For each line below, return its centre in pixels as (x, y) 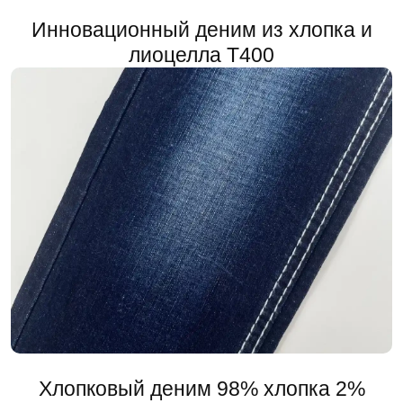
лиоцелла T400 (201, 55)
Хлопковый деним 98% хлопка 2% (201, 389)
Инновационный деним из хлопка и (201, 30)
